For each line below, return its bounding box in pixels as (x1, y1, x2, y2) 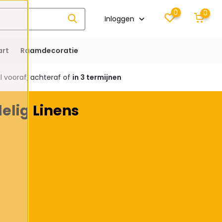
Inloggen (105, 13, 137, 24)
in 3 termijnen (72, 72, 121, 82)
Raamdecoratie (20, 46, 78, 55)
